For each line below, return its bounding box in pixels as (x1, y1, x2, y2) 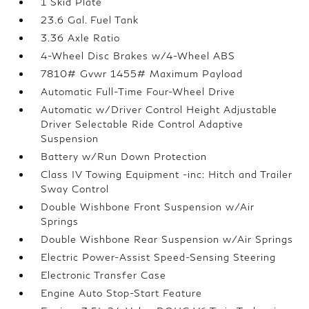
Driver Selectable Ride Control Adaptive (41, 118, 244, 130)
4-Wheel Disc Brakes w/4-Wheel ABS (41, 50, 236, 61)
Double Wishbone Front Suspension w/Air (41, 201, 255, 212)
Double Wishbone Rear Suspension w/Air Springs (41, 233, 294, 245)
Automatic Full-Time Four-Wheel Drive (41, 86, 236, 97)
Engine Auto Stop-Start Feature (41, 287, 203, 299)
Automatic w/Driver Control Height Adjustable (41, 103, 278, 115)
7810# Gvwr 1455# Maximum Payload (41, 68, 243, 79)
